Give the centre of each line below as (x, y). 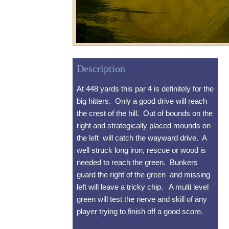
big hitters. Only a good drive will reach (142, 101)
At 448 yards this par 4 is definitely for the (145, 89)
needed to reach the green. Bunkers (137, 163)
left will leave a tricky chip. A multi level (143, 187)
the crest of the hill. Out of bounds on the (145, 113)
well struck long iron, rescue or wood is (141, 150)
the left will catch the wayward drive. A (142, 138)
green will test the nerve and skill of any (142, 199)
